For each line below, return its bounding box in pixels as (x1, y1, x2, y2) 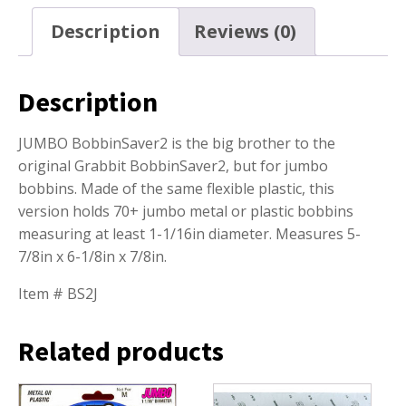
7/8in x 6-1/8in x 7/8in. (18, 246, 167, 267)
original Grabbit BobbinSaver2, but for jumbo (18, 156, 328, 177)
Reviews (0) (194, 18, 296, 43)
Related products (18, 333, 224, 369)
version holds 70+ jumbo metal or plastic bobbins (18, 201, 353, 222)
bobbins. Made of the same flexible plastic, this (18, 179, 334, 199)
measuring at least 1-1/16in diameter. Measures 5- (18, 224, 361, 245)
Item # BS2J (18, 284, 98, 304)
